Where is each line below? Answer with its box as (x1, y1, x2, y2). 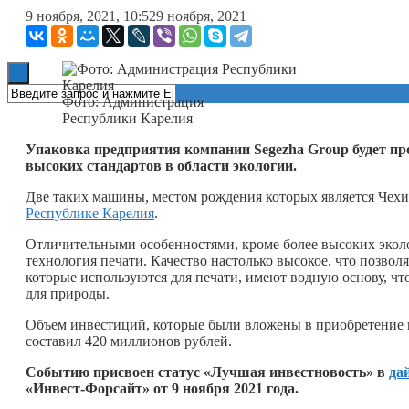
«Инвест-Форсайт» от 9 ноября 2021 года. (26, 380, 299, 396)
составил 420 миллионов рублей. (26, 332, 232, 349)
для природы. (26, 285, 110, 301)
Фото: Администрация (62, 93, 204, 110)
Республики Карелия (62, 110, 193, 126)
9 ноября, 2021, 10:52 (26, 7, 156, 24)
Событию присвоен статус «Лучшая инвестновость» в (26, 363, 389, 380)
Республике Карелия (26, 204, 154, 221)
